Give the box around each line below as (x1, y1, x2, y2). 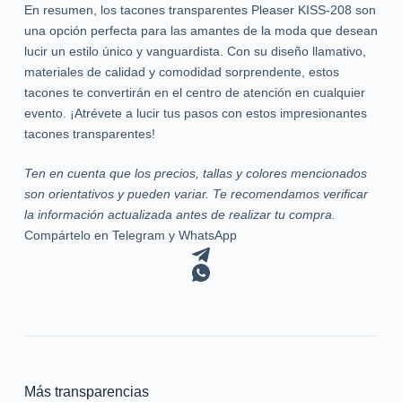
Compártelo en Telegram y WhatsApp (23, 227, 237, 242)
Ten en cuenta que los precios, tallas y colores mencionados (23, 165, 367, 180)
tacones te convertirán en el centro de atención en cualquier (23, 84, 365, 100)
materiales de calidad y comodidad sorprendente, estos (23, 64, 339, 79)
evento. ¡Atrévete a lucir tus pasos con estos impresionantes (23, 105, 367, 120)
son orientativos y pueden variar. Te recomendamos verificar (23, 186, 368, 201)
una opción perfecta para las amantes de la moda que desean (23, 22, 378, 38)
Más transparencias (23, 383, 149, 399)
